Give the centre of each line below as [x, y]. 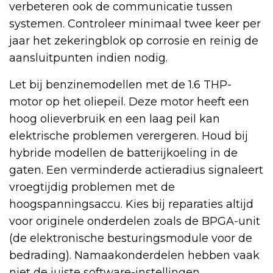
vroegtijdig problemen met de [92, 187]
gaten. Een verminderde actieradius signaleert [136, 170]
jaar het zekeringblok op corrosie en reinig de [134, 41]
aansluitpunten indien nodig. [88, 58]
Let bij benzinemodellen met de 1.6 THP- [120, 85]
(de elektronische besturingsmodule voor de [131, 239]
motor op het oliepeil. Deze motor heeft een [129, 102]
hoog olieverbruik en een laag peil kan [115, 119]
